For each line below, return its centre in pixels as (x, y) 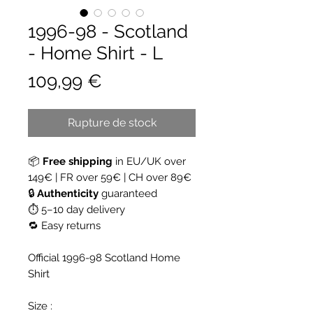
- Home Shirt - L (95, 53)
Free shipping (78, 161)
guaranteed (128, 193)
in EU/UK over (149, 161)
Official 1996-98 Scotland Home (104, 257)
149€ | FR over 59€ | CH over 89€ (110, 177)
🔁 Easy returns (64, 225)
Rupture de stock (112, 122)
